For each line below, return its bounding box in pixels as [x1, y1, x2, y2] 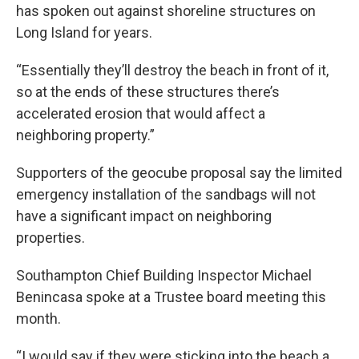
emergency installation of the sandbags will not [16, 185, 316, 203]
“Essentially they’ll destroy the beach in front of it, [16, 61, 329, 79]
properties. [16, 228, 85, 246]
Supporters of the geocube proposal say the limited [16, 163, 342, 181]
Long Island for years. [16, 23, 152, 41]
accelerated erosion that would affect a [16, 104, 265, 122]
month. [16, 309, 61, 327]
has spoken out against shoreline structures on [16, 2, 316, 19]
